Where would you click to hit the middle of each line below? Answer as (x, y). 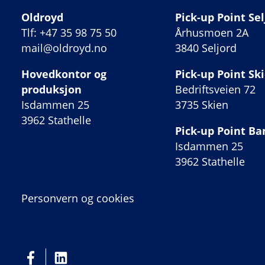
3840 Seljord (206, 48)
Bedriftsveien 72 (215, 89)
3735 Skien (201, 104)
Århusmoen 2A (211, 32)
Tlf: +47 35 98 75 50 (70, 32)
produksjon (51, 89)
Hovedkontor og (64, 74)
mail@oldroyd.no (64, 48)
